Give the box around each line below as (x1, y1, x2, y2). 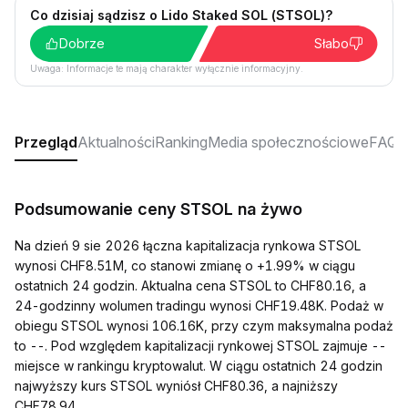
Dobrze (59, 36, 105, 51)
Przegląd (15, 133, 77, 151)
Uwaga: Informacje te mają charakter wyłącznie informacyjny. (30, 63, 303, 74)
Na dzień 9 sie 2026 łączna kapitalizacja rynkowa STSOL (15, 238, 361, 253)
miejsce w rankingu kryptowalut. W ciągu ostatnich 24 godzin (15, 358, 382, 373)
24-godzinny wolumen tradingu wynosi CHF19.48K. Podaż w (15, 298, 383, 313)
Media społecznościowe (208, 133, 369, 151)
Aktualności (77, 133, 155, 151)
